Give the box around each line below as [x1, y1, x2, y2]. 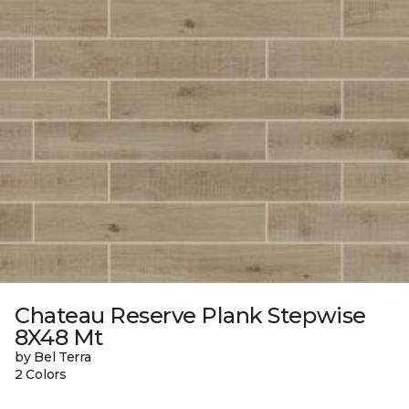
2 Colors [15, 366, 67, 383]
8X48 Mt [15, 324, 103, 351]
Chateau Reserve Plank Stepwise [15, 302, 366, 330]
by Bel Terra [15, 349, 91, 366]
